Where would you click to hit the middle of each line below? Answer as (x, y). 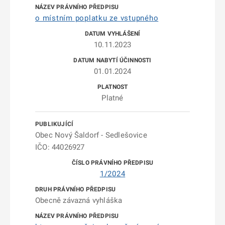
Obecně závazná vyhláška (79, 200)
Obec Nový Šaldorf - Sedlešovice (91, 135)
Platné (113, 98)
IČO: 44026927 (60, 147)
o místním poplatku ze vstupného (97, 18)
